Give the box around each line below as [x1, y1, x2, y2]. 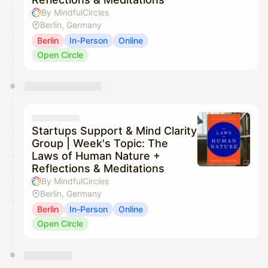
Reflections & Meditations [32, 162, 165, 175]
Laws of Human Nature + [32, 150, 160, 163]
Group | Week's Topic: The [32, 137, 168, 150]
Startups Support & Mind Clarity [32, 124, 197, 138]
